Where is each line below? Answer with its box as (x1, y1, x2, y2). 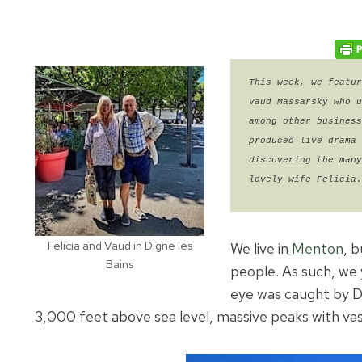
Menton (288, 239, 343, 259)
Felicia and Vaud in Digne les (47, 238, 192, 254)
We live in (230, 239, 288, 259)
